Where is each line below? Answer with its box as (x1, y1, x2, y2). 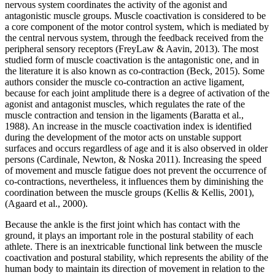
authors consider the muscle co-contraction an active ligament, (5, 76, 244, 87)
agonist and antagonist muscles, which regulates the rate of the (5, 98, 245, 109)
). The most (214, 43, 258, 54)
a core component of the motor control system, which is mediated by (5, 21, 269, 32)
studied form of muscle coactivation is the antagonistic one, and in (5, 54, 259, 65)
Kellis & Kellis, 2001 (166, 187, 249, 198)
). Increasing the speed (175, 153, 261, 165)
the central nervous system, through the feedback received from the (5, 32, 263, 43)
